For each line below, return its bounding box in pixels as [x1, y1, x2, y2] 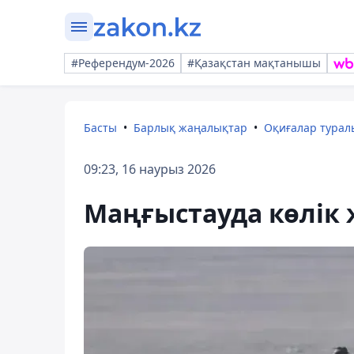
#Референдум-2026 [71, 55, 175, 70]
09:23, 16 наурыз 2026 [84, 160, 216, 178]
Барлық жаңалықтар [134, 120, 247, 135]
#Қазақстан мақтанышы [187, 55, 321, 70]
